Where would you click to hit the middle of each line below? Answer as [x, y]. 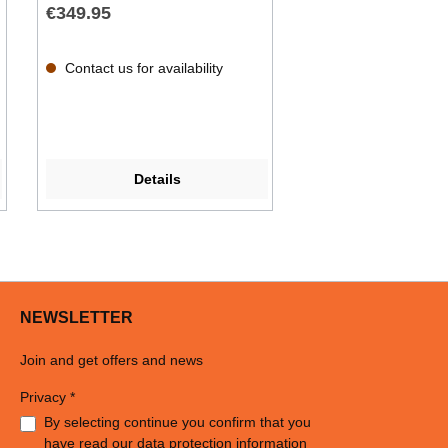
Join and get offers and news [111, 360]
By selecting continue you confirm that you [177, 422]
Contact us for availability [141, 68]
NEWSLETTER [76, 318]
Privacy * [47, 397]
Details [157, 179]
